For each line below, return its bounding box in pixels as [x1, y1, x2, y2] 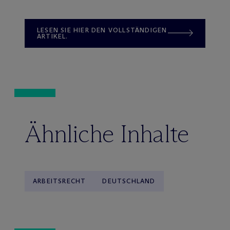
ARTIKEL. [37, 32, 68, 40]
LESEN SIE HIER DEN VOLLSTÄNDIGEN [37, 26, 167, 34]
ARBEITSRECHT [33, 177, 86, 185]
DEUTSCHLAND [102, 177, 156, 185]
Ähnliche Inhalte [25, 118, 189, 149]
